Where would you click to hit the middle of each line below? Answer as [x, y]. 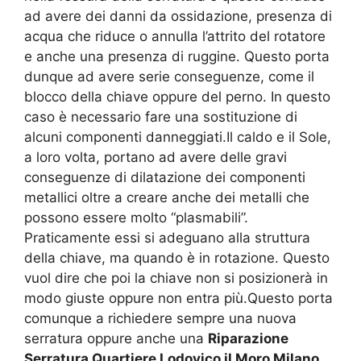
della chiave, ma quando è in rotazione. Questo [177, 258]
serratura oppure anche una [116, 339]
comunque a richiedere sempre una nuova [160, 319]
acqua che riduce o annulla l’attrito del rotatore [175, 37]
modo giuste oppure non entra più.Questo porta [178, 299]
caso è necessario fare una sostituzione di [161, 117]
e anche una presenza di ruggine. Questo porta [177, 57]
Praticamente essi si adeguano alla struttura [167, 238]
